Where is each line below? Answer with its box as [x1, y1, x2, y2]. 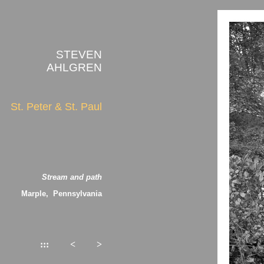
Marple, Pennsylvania [21, 189, 102, 198]
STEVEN [56, 48, 102, 61]
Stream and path [42, 173, 102, 182]
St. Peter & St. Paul [11, 101, 102, 113]
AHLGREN [47, 61, 102, 74]
